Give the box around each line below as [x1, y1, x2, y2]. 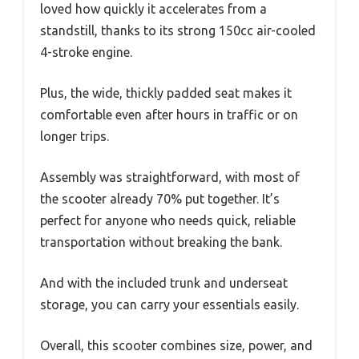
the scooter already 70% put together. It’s [40, 191, 280, 206]
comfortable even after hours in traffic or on [40, 107, 298, 122]
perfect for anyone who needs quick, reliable [40, 212, 296, 228]
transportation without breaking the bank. [40, 234, 282, 249]
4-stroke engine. [40, 44, 132, 59]
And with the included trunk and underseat [40, 275, 288, 290]
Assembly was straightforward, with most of [40, 169, 300, 184]
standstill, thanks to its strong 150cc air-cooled [40, 22, 316, 38]
